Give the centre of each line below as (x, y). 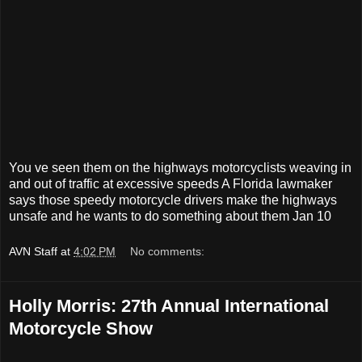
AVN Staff (33, 251)
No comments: (168, 251)
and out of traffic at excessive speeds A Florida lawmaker (170, 183)
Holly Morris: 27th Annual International (169, 305)
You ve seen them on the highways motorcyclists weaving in (180, 167)
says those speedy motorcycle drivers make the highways (173, 200)
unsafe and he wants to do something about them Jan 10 (170, 216)
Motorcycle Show (81, 328)
